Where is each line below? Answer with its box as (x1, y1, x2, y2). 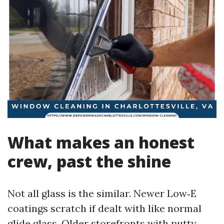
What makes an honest (7, 131, 194, 153)
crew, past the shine (7, 150, 171, 172)
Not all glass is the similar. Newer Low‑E (7, 187, 196, 199)
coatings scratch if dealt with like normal (7, 202, 201, 214)
